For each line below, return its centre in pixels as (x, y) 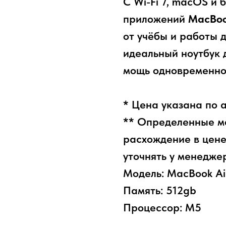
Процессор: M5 (162, 208)
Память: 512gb (160, 190)
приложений (156, 19)
